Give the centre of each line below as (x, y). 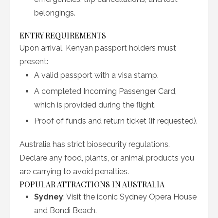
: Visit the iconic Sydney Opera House (130, 197)
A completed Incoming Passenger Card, (105, 91)
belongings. (55, 13)
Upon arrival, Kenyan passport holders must (98, 48)
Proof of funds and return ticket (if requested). (116, 121)
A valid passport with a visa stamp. (96, 75)
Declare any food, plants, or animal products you (107, 158)
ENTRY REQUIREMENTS (63, 35)
